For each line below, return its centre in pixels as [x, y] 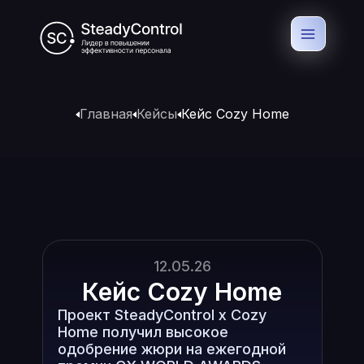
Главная [106, 114]
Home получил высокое [143, 332]
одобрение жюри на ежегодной [171, 349]
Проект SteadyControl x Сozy [162, 315]
